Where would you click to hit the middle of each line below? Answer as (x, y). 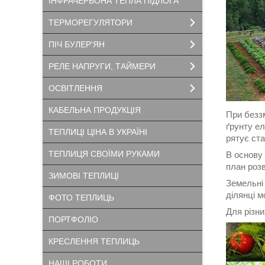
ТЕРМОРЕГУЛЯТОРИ (91, 22)
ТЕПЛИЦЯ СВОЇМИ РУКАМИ (104, 154)
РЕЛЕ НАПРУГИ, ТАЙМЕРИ (102, 66)
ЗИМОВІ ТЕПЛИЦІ (84, 176)
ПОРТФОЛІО (73, 219)
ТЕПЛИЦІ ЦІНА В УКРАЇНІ (98, 132)
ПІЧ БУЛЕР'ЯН (77, 44)
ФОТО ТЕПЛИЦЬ (81, 198)
